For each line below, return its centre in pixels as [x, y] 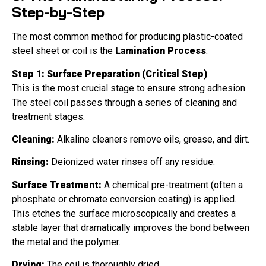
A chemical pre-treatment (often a [172, 185]
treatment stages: [48, 116]
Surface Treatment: [57, 185]
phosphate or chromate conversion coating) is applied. [124, 199]
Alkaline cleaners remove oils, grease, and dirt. [152, 139]
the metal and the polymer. [66, 242]
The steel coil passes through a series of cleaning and [124, 102]
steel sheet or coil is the [64, 51]
